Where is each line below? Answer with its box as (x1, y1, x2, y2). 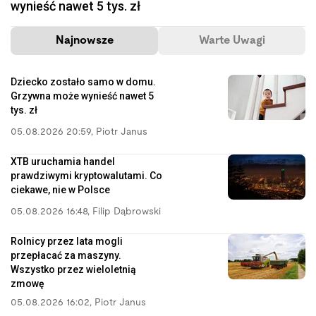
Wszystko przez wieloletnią (11, 263, 136, 275)
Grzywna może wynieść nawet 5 (11, 90, 154, 102)
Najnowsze (55, 35, 114, 47)
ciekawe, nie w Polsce (11, 183, 110, 195)
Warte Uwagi (198, 35, 265, 47)
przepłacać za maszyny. (11, 249, 121, 261)
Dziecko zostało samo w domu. (11, 75, 156, 87)
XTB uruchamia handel (11, 155, 115, 167)
